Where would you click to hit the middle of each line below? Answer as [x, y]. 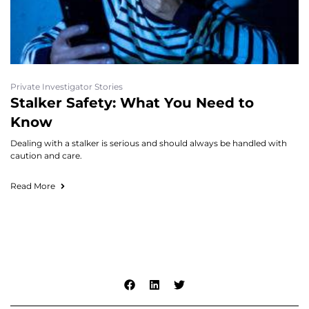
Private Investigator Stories [67, 87]
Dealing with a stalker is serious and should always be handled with [149, 143]
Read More [33, 186]
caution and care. [46, 156]
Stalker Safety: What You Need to [132, 103]
